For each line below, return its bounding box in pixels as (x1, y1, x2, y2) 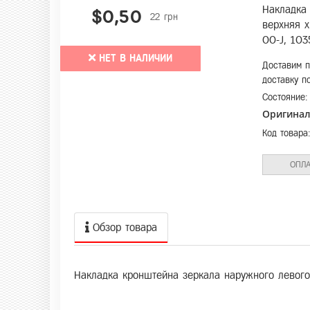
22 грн (150, 11, 178, 22)
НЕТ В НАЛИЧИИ (99, 53, 173, 64)
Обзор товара (93, 221, 157, 233)
